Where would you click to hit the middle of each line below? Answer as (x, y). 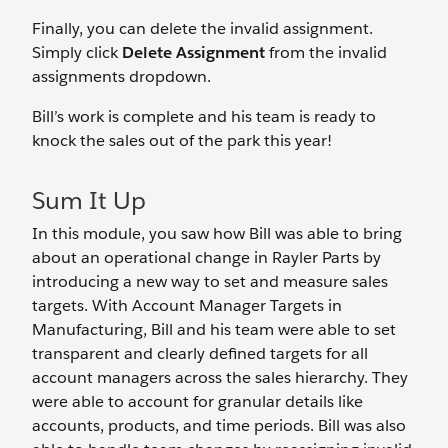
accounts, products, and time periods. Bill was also (219, 425)
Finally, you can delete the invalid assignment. (202, 28)
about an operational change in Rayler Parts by (206, 257)
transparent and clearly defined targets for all (200, 353)
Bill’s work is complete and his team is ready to (204, 116)
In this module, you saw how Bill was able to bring (217, 233)
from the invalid (328, 52)
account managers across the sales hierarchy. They (220, 377)
